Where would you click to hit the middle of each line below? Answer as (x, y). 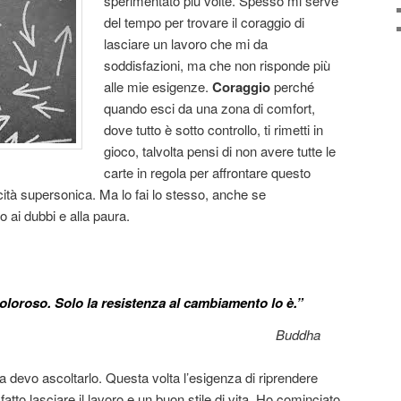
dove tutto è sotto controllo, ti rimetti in (214, 129)
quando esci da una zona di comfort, (210, 107)
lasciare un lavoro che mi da (186, 43)
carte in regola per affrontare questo (208, 172)
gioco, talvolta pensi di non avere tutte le (220, 150)
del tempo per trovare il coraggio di (205, 21)
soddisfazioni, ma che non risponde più (218, 64)
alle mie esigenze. (158, 86)
